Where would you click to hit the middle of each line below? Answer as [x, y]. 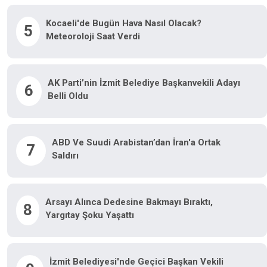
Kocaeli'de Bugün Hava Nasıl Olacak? [124, 23]
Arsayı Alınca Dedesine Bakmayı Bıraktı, [129, 202]
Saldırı [65, 156]
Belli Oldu [68, 96]
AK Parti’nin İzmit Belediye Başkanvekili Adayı [144, 83]
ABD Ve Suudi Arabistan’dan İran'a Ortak [136, 142]
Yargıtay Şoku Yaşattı [90, 215]
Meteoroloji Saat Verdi [93, 36]
